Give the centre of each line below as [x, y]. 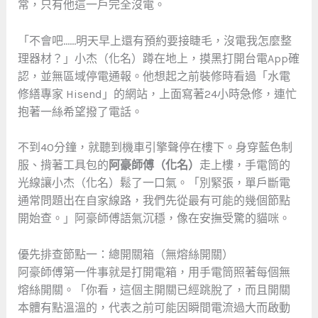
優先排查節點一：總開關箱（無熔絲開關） [125, 254]
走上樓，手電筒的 [245, 165]
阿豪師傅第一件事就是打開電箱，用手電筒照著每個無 [154, 272]
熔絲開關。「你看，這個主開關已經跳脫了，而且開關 [154, 290]
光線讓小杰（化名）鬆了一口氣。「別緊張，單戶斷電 [154, 183]
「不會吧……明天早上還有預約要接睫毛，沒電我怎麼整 [154, 40]
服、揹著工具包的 [63, 165]
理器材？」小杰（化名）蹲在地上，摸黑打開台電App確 [158, 58]
